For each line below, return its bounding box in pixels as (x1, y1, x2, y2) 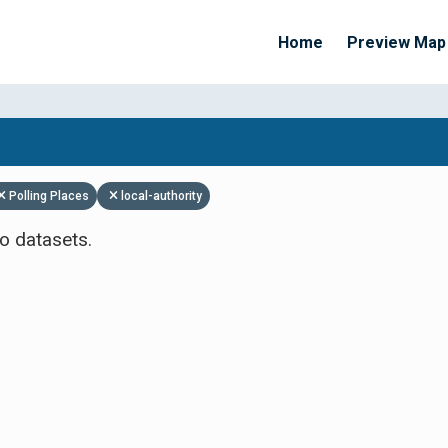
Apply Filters (222, 165, 317, 184)
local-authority (121, 189, 202, 203)
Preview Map (347, 32, 446, 52)
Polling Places (9, 189, 89, 203)
